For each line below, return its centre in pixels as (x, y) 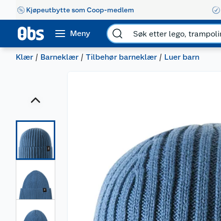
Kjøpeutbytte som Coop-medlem (80, 10)
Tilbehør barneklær (121, 57)
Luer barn (182, 57)
